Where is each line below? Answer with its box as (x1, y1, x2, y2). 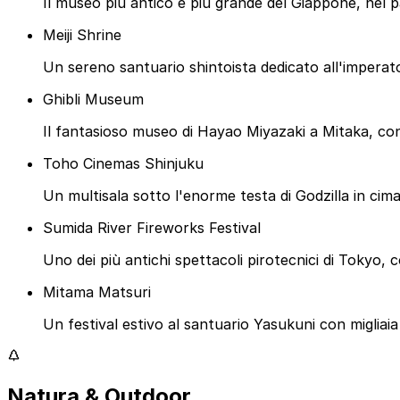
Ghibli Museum (43, 90, 144, 109)
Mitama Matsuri (43, 283, 151, 302)
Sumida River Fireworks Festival (43, 219, 261, 237)
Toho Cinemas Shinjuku (43, 154, 204, 173)
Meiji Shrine (43, 26, 121, 45)
